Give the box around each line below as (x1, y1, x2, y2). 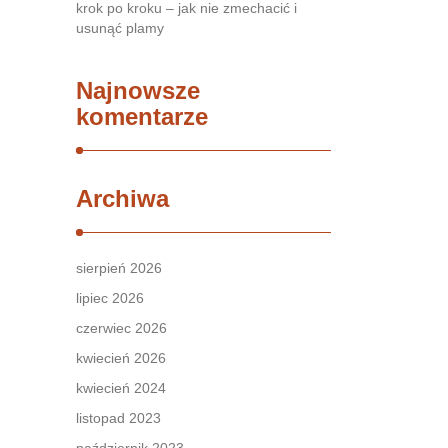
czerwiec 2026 (76, 320, 167, 336)
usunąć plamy (76, 20, 164, 36)
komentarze (76, 103, 208, 130)
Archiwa (76, 185, 169, 212)
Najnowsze (76, 77, 200, 104)
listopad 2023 (76, 410, 161, 426)
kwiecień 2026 (76, 350, 166, 366)
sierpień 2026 (76, 260, 162, 276)
